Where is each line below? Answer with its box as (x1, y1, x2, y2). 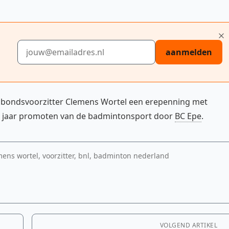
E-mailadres (17, 40, 62, 51)
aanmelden (166, 47, 212, 58)
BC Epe (175, 110, 201, 122)
